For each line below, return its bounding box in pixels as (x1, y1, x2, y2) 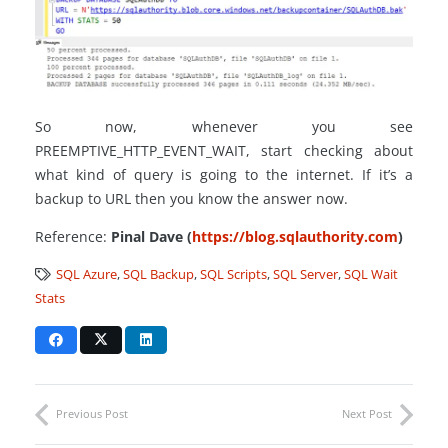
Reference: (35, 226, 107, 246)
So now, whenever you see (35, 116, 413, 136)
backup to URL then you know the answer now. (35, 188, 348, 208)
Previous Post (56, 406, 128, 422)
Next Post (342, 406, 392, 422)
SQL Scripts (200, 265, 268, 283)
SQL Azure (56, 265, 118, 283)
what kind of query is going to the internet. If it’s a (35, 164, 413, 184)
